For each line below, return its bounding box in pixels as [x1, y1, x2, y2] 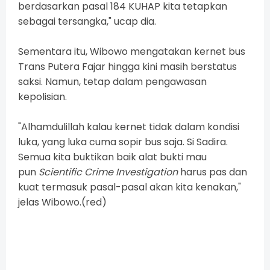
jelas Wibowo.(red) [18, 195, 107, 210]
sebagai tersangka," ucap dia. [18, 14, 156, 29]
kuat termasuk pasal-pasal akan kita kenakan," [18, 180, 241, 195]
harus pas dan [178, 165, 247, 180]
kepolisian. [18, 90, 67, 104]
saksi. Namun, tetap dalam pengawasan [18, 75, 207, 89]
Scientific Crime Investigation [39, 165, 178, 180]
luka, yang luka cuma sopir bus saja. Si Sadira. [18, 135, 228, 149]
